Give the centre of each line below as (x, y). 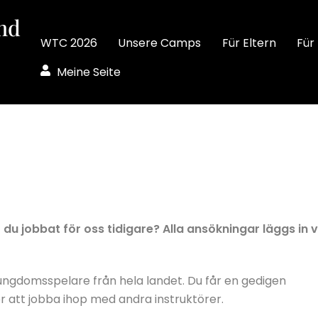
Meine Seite (87, 72)
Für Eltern (249, 43)
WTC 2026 (68, 43)
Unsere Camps (160, 43)
